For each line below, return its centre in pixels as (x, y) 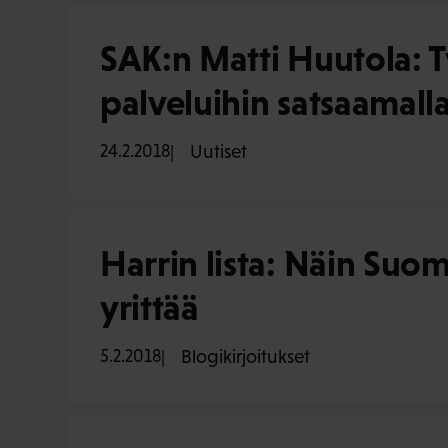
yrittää (149, 308)
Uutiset (218, 151)
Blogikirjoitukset (245, 357)
